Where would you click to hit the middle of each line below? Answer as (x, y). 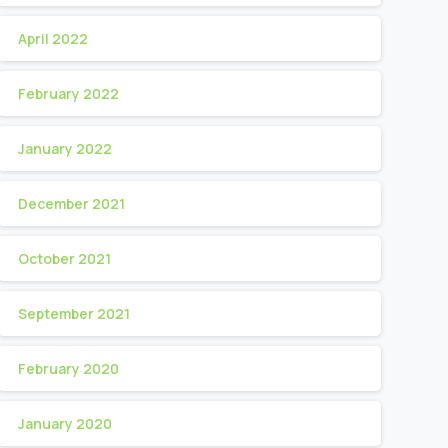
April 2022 (52, 39)
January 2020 (64, 424)
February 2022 (68, 94)
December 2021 (71, 204)
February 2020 (68, 369)
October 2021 (64, 259)
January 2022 (64, 149)
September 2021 (73, 314)
